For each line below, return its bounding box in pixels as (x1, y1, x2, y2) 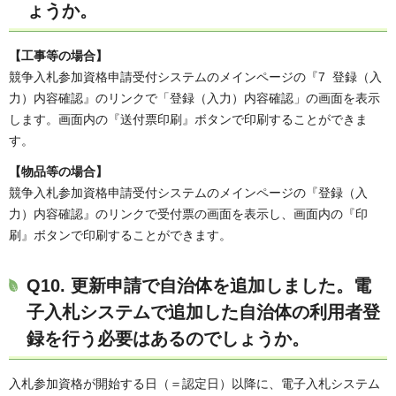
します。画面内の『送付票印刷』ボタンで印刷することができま (9, 111, 368, 126)
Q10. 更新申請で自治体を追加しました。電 (27, 276, 371, 296)
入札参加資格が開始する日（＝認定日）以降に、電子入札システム (9, 377, 380, 392)
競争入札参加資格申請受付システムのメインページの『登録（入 (9, 186, 368, 200)
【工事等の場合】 (9, 48, 108, 63)
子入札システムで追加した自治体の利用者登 (27, 302, 380, 323)
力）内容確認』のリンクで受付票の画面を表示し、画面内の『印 (9, 207, 368, 221)
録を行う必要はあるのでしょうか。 (27, 329, 309, 349)
